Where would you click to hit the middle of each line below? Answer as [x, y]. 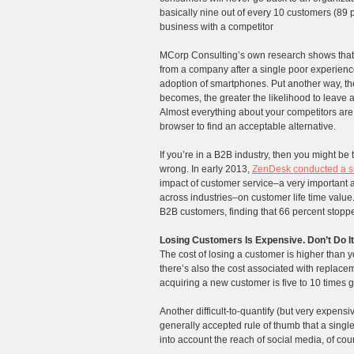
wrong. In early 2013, [206, 169]
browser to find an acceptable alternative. [248, 127]
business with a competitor [217, 27]
